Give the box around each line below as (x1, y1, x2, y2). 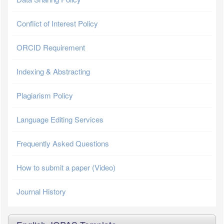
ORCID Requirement (16, 41, 85, 52)
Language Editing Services (16, 113, 103, 124)
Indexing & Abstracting (16, 65, 90, 76)
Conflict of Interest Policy (16, 17, 98, 28)
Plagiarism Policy (16, 89, 73, 100)
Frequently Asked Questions (16, 137, 109, 148)
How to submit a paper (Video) (16, 161, 115, 172)
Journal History (16, 185, 66, 196)
